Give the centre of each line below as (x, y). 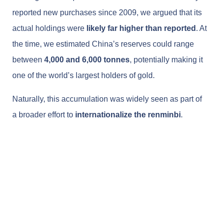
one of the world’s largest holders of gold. (83, 75)
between (28, 59)
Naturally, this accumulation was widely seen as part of (107, 99)
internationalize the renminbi (128, 114)
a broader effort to (44, 114)
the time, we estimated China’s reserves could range (103, 44)
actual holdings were (49, 28)
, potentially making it (166, 59)
